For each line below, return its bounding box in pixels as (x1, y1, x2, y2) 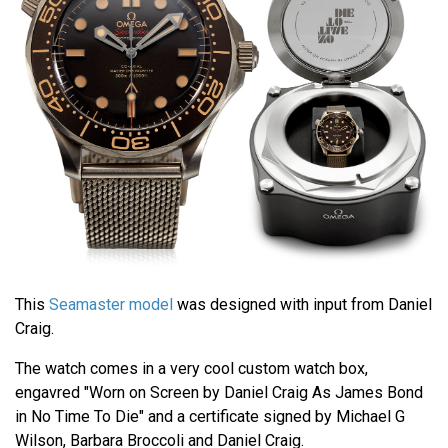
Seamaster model (49, 295, 177, 315)
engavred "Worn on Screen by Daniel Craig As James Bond (15, 383, 423, 403)
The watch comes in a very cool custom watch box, (15, 359, 368, 379)
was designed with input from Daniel (177, 295, 432, 315)
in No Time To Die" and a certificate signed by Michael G (15, 407, 405, 427)
